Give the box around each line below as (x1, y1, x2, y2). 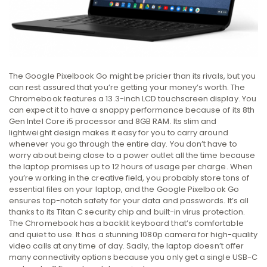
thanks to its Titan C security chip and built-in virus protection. (9, 206, 246, 218)
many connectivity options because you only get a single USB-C (9, 251, 257, 263)
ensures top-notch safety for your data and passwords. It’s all (9, 194, 249, 206)
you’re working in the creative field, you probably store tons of (9, 172, 250, 184)
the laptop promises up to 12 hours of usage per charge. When (9, 160, 253, 172)
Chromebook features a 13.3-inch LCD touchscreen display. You (9, 92, 256, 104)
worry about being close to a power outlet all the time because (9, 149, 256, 161)
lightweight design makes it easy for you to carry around (9, 126, 228, 138)
